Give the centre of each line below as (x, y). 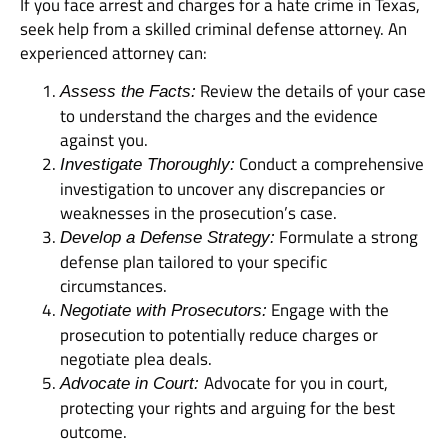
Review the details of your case (311, 91)
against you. (104, 140)
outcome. (93, 432)
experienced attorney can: (113, 52)
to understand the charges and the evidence (219, 116)
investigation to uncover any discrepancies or (222, 189)
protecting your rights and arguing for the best (227, 408)
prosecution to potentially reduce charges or (219, 335)
